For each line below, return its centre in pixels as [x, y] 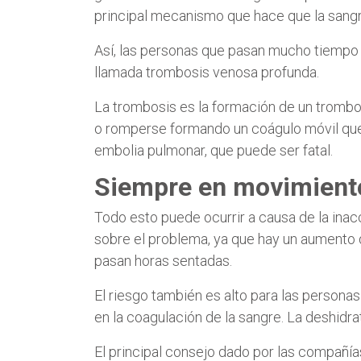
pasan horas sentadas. [163, 260]
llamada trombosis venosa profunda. [207, 72]
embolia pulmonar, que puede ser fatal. [214, 150]
